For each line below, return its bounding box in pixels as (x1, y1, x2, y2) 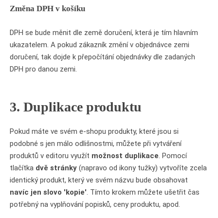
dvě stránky (34, 163, 77, 172)
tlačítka (10, 163, 34, 172)
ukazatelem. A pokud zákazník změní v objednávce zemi (10, 40, 189, 49)
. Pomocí (159, 151, 187, 160)
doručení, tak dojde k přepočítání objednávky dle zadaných (10, 52, 195, 61)
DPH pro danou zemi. (10, 64, 77, 73)
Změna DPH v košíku (10, 4, 85, 13)
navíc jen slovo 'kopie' (10, 188, 87, 197)
